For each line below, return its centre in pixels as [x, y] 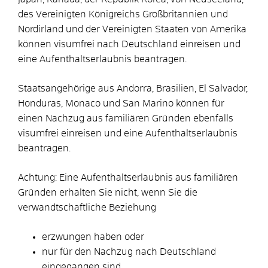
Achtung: [37, 177]
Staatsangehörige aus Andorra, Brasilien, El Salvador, [133, 88]
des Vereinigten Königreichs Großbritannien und [123, 14]
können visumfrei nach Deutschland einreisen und [129, 44]
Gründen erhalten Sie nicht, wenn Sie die [108, 192]
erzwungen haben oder [93, 237]
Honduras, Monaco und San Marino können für [121, 103]
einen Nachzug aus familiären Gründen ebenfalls [126, 118]
